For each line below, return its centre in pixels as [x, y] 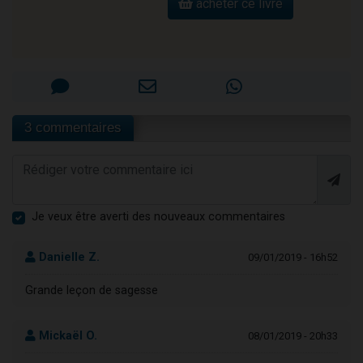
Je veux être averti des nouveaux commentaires [158, 217]
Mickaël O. [66, 336]
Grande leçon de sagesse [92, 291]
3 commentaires [73, 128]
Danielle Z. [68, 257]
